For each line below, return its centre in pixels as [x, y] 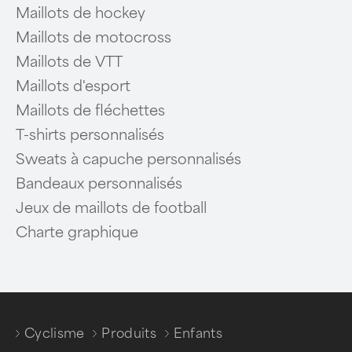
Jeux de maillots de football [111, 208]
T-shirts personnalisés [90, 135]
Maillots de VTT [69, 62]
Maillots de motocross [93, 37]
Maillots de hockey [81, 13]
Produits [129, 333]
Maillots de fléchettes [90, 110]
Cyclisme [55, 333]
